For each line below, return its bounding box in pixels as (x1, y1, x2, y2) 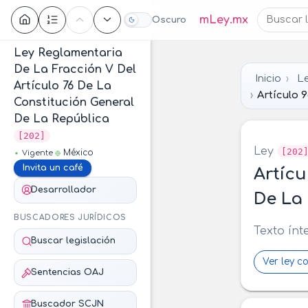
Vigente (22, 148, 53, 157)
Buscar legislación (30, 236, 115, 246)
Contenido (14, 9, 73, 21)
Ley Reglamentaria (14, 47, 122, 59)
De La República (14, 113, 109, 125)
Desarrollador (30, 184, 96, 195)
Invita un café (22, 163, 83, 173)
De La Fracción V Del (14, 63, 136, 76)
